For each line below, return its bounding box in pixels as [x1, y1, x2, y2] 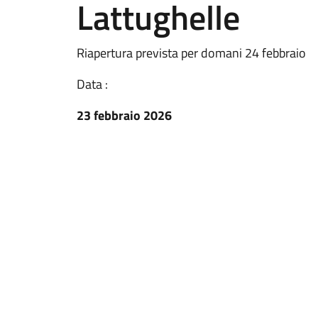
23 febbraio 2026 [77, 106, 172, 125]
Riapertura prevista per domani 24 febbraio [77, 43, 306, 62]
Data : [77, 75, 108, 94]
